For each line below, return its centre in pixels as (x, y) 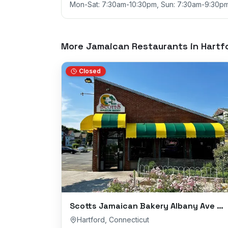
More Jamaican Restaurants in (131, 46)
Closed (90, 71)
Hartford (91, 220)
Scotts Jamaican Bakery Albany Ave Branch (220, 206)
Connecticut (129, 220)
